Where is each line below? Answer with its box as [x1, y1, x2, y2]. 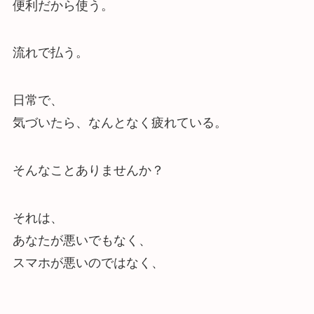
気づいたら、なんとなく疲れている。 [12, 116, 227, 130]
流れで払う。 [12, 46, 88, 60]
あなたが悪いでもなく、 [12, 233, 151, 247]
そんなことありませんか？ [12, 163, 164, 177]
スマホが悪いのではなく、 [12, 255, 164, 270]
